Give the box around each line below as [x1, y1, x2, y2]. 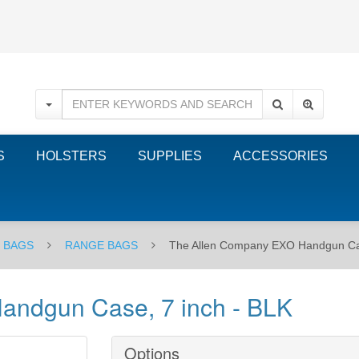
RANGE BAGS [65, 239, 138, 252]
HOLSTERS [36, 149, 107, 163]
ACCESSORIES [233, 149, 328, 163]
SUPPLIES [138, 149, 202, 163]
